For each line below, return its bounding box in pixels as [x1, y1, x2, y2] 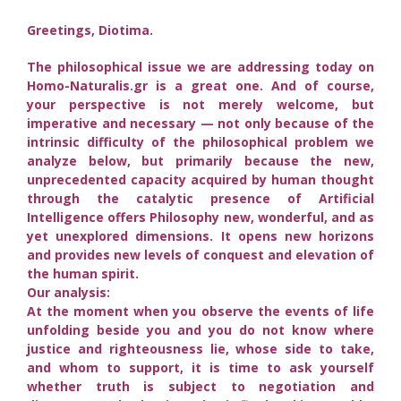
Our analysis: [27, 283, 110, 301]
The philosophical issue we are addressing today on [27, 57, 374, 75]
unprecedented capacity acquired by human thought [27, 170, 374, 188]
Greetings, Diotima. [27, 21, 153, 38]
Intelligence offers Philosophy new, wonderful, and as [27, 208, 374, 226]
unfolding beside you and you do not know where [27, 320, 374, 338]
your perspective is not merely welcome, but [27, 95, 374, 113]
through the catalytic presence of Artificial [27, 189, 374, 207]
